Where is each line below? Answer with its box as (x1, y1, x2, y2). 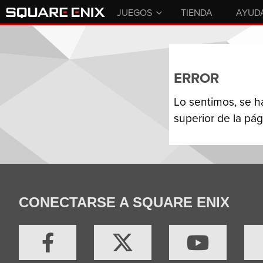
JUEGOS (117, 5, 153, 19)
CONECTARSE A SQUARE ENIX (19, 194, 230, 210)
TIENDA (181, 5, 213, 19)
